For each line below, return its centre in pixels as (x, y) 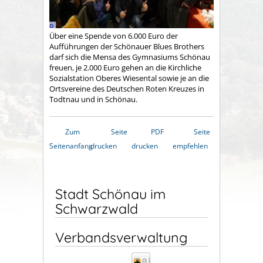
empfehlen (190, 146)
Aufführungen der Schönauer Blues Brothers (127, 46)
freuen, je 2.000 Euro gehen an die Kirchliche (125, 67)
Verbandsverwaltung (122, 237)
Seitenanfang (71, 146)
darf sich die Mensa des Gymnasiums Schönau (130, 57)
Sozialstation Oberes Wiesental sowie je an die (129, 78)
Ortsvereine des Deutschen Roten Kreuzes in (127, 88)
